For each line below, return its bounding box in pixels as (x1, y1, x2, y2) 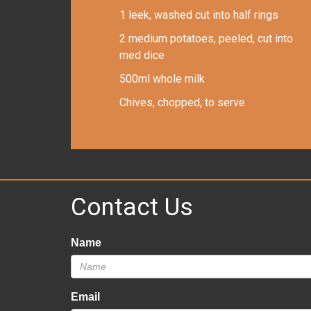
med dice (119, 48, 165, 62)
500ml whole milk (119, 72, 205, 85)
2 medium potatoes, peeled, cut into (119, 31, 293, 45)
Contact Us (71, 192, 193, 221)
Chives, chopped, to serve (119, 95, 245, 109)
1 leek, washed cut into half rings (119, 8, 278, 22)
